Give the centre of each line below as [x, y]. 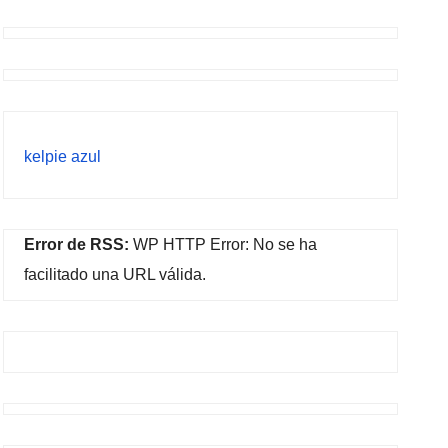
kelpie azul [63, 156]
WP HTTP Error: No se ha [223, 244]
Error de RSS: [77, 244]
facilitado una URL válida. [115, 274]
